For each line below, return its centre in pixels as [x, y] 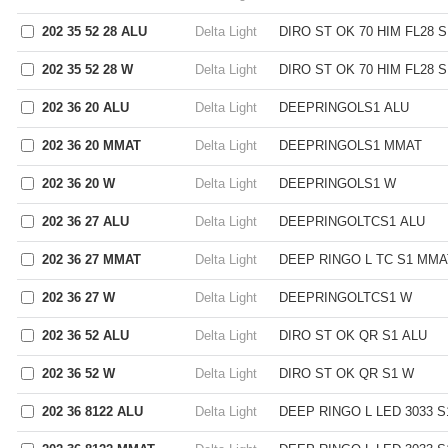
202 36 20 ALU [85, 107]
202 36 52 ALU [85, 335]
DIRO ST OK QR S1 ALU [353, 335]
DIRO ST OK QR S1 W [346, 373]
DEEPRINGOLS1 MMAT [350, 145]
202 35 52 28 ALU [94, 31]
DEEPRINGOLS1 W [337, 183]
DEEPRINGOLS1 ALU [344, 107]
